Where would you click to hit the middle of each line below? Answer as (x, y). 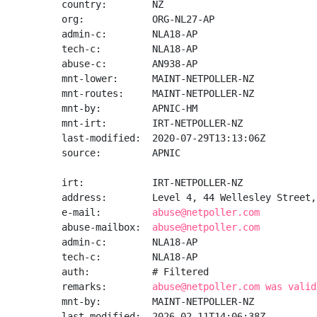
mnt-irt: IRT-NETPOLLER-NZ (152, 123)
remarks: (107, 287)
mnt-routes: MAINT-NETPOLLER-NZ (158, 93)
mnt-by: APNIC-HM (129, 108)
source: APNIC (121, 153)
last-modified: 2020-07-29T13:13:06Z (163, 138)
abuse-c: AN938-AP (129, 64)
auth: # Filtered (135, 272)
